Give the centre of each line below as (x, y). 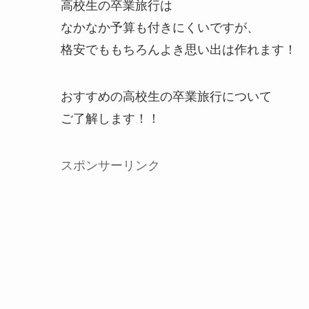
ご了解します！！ (110, 118)
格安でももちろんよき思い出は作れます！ (179, 49)
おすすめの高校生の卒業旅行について (166, 96)
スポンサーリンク (110, 165)
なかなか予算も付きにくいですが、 (160, 27)
